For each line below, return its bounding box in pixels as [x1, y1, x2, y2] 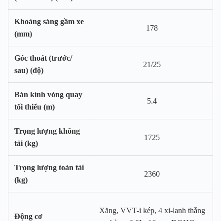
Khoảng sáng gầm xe [14, 17, 84, 26]
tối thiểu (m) [14, 103, 55, 111]
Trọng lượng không [14, 127, 80, 136]
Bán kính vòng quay [14, 90, 82, 99]
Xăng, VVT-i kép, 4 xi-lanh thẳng [99, 206, 205, 215]
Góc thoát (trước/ [14, 54, 72, 63]
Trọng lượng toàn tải [14, 163, 84, 172]
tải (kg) [14, 139, 38, 148]
